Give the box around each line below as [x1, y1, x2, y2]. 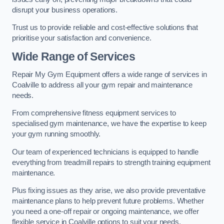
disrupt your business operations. [12, 5, 118, 14]
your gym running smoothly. [12, 130, 101, 138]
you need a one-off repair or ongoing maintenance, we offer [12, 207, 199, 216]
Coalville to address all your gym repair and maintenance [12, 80, 192, 89]
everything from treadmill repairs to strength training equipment [12, 158, 210, 166]
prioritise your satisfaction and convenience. [12, 34, 151, 42]
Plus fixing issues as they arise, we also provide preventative [12, 186, 205, 195]
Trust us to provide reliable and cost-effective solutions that [12, 23, 198, 32]
